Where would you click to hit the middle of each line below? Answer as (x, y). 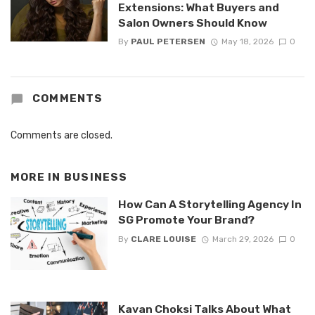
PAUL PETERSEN (168, 42)
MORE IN (37, 177)
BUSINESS (96, 177)
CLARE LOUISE (163, 239)
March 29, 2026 (243, 239)
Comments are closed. (62, 135)
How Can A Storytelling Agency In (210, 205)
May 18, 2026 (247, 42)
